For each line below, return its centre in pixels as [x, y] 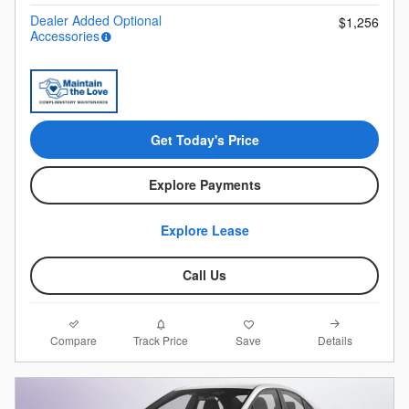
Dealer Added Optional [96, 21]
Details [336, 340]
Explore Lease [204, 230]
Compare [74, 340]
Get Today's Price [204, 139]
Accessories [65, 36]
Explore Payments [204, 185]
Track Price [161, 341]
